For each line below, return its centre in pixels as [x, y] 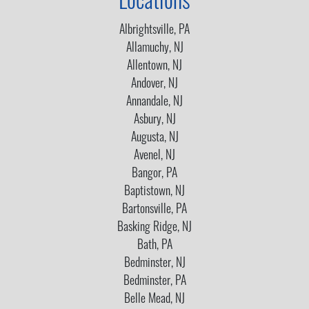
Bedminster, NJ [154, 263]
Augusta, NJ [154, 138]
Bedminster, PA [154, 281]
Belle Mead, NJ [154, 299]
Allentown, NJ [154, 66]
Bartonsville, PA [154, 210]
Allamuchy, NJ [154, 48]
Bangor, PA [154, 174]
